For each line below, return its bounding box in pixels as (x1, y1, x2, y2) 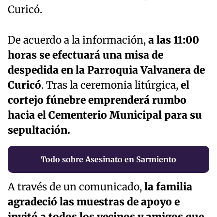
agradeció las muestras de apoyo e (8, 196, 180, 209)
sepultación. (8, 124, 70, 137)
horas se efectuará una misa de (8, 49, 163, 62)
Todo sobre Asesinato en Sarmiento (41, 155, 176, 165)
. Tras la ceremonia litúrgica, (41, 79, 181, 92)
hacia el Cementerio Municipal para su (8, 109, 202, 122)
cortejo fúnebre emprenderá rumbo (8, 94, 186, 107)
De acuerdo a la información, (8, 34, 148, 47)
